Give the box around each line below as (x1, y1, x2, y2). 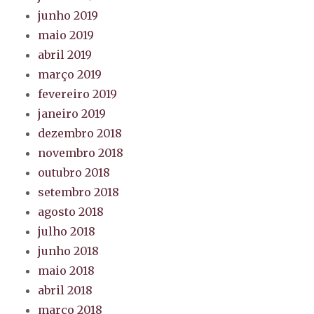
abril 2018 (38, 282, 93, 297)
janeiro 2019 (38, 106, 107, 121)
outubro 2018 (38, 165, 111, 179)
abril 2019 (38, 47, 93, 62)
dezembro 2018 (38, 125, 123, 140)
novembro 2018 (38, 145, 124, 160)
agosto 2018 (38, 204, 104, 219)
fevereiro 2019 (38, 86, 118, 101)
